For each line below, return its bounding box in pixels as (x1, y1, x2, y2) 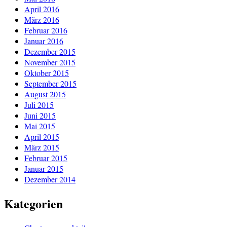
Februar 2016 (24, 24, 67, 35)
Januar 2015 (24, 163, 63, 174)
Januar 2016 (24, 35, 63, 46)
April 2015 (24, 131, 59, 142)
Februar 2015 (24, 152, 67, 163)
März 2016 (24, 14, 59, 25)
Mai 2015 (24, 120, 55, 131)
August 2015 (24, 88, 66, 99)
